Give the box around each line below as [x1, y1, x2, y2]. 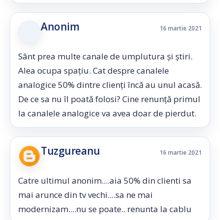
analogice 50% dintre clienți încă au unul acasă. [18, 79, 202, 90]
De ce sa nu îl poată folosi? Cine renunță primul [18, 93, 200, 105]
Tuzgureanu [41, 144, 100, 158]
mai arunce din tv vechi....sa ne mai [18, 189, 153, 200]
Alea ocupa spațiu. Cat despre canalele [18, 65, 169, 76]
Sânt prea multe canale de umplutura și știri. [18, 51, 192, 62]
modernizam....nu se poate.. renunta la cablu [18, 203, 192, 215]
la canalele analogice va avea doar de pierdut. [18, 108, 196, 119]
